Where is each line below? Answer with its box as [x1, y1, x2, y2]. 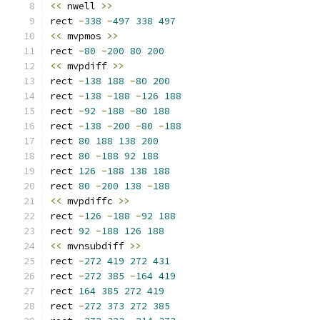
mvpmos [61, 30, 107, 42]
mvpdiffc [61, 195, 119, 207]
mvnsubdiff [61, 240, 130, 252]
